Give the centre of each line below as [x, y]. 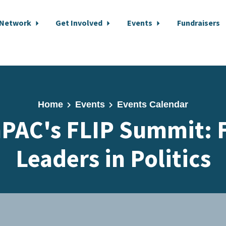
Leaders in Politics [113, 158]
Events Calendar [152, 104]
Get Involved [80, 23]
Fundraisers [198, 23]
